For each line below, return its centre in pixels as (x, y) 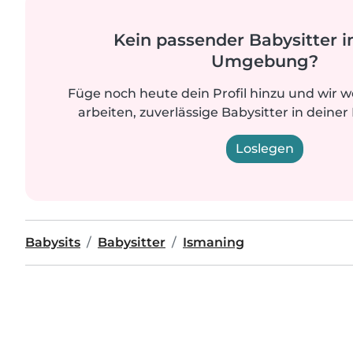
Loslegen (265, 149)
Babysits (53, 243)
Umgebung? (265, 61)
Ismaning (214, 243)
